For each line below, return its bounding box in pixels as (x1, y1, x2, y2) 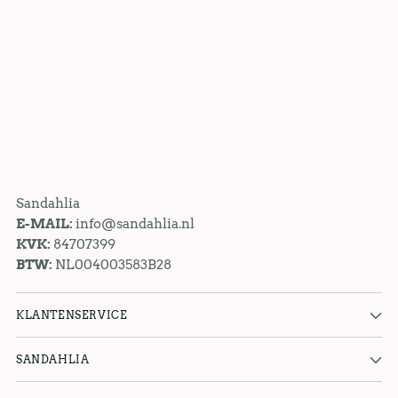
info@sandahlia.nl (76, 215, 195, 233)
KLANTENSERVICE (16, 308, 128, 322)
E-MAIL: (16, 215, 76, 233)
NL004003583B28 (55, 256, 171, 274)
